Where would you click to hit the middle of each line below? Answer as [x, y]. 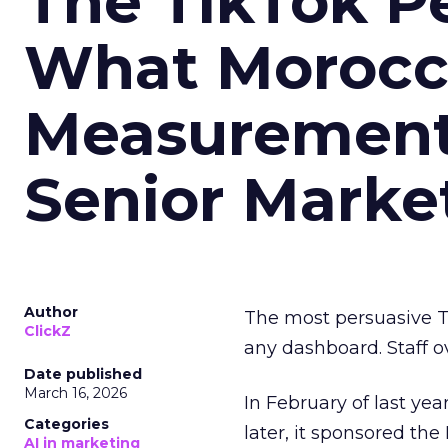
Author [51, 312]
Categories [66, 424]
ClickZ [47, 331]
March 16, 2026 [75, 393]
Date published [83, 374]
